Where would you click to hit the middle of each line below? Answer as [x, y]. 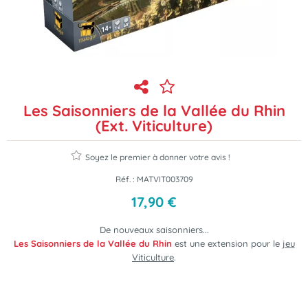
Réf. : [126, 179]
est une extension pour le [227, 243]
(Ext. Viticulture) [154, 126]
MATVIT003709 [165, 179]
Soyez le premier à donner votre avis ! [158, 157]
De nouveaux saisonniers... [154, 230]
